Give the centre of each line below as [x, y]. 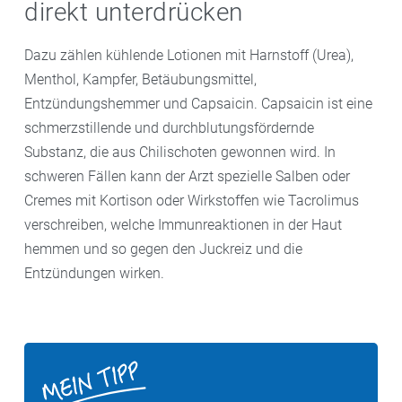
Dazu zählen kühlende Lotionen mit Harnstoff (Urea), [189, 55]
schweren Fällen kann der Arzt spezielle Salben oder [187, 176]
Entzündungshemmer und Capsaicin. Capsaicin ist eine [198, 103]
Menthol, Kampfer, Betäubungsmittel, [140, 79]
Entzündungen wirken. [94, 273]
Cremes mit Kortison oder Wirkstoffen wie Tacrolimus [192, 200]
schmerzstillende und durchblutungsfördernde [169, 127]
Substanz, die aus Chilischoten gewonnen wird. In [180, 152]
